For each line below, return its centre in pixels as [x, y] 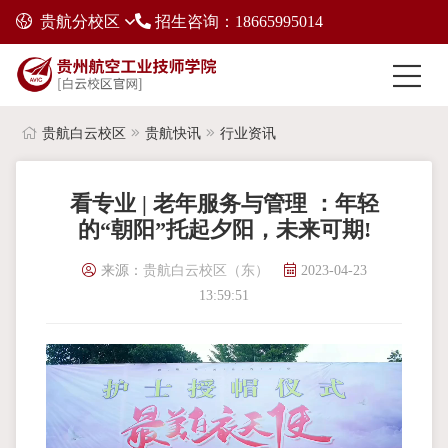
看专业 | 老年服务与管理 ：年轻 [224, 203]
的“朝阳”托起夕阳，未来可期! [224, 229]
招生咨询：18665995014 [237, 21]
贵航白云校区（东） [205, 270]
